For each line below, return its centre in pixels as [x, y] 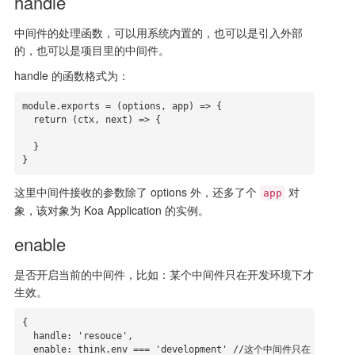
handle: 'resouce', [27, 336]
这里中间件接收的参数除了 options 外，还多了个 [137, 192]
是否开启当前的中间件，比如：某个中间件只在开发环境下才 [164, 275]
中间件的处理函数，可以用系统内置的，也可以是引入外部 [158, 33]
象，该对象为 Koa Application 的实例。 [111, 210]
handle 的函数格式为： [71, 76]
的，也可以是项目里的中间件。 [92, 50]
